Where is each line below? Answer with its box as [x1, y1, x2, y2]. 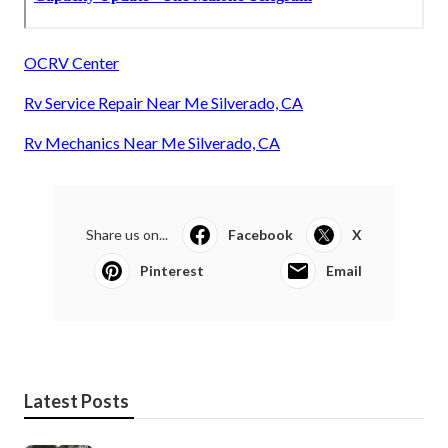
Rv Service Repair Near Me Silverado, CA [24, 93, 303, 113]
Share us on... [86, 226, 168, 244]
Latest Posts [24, 390, 129, 413]
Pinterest [140, 262, 204, 280]
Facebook [227, 226, 293, 244]
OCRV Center [24, 53, 119, 73]
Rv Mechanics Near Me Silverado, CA [24, 133, 280, 153]
